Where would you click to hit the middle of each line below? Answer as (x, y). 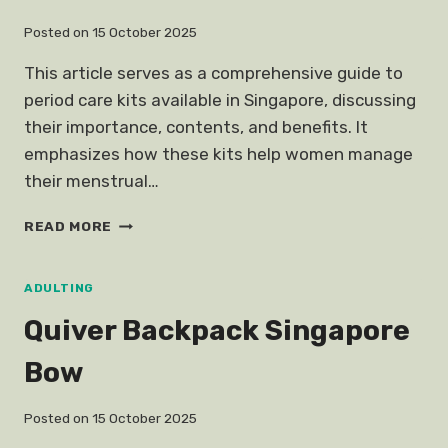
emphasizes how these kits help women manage (218, 154)
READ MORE (68, 226)
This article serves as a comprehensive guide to (213, 73)
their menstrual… (91, 181)
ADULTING (59, 288)
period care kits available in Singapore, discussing (220, 100)
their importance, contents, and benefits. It (196, 127)
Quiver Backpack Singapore (217, 331)
